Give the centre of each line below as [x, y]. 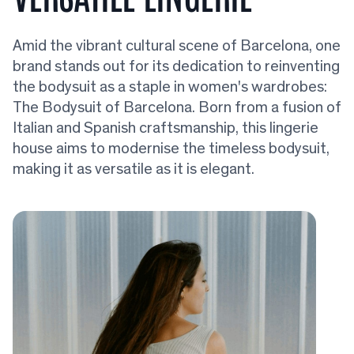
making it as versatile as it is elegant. [134, 169]
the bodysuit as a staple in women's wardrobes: [170, 87]
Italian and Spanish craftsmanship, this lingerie [166, 128]
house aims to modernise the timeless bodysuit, [171, 149]
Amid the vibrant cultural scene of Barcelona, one [177, 46]
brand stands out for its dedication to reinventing [176, 66]
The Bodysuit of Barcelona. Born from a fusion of [177, 107]
